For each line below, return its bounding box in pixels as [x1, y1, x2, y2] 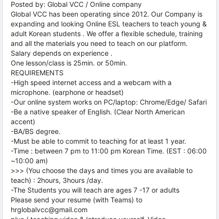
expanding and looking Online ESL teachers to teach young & [11, 20, 207, 28]
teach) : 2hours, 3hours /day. [11, 176, 103, 184]
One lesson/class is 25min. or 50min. [11, 59, 127, 67]
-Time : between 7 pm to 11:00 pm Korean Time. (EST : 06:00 [11, 147, 207, 155]
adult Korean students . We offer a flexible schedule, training [11, 29, 203, 38]
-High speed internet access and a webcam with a [11, 78, 172, 87]
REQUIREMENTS [11, 68, 64, 77]
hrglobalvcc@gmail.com [11, 205, 88, 214]
